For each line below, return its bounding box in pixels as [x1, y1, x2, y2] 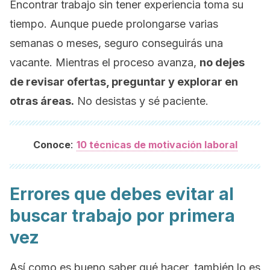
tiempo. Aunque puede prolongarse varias [10, 17, 218, 30]
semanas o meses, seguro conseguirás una [10, 37, 223, 49]
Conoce [33, 139, 71, 151]
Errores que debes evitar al [10, 184, 234, 204]
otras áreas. [10, 95, 74, 107]
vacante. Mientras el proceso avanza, [10, 56, 199, 69]
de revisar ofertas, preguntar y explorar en [10, 75, 238, 88]
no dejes [199, 56, 245, 69]
